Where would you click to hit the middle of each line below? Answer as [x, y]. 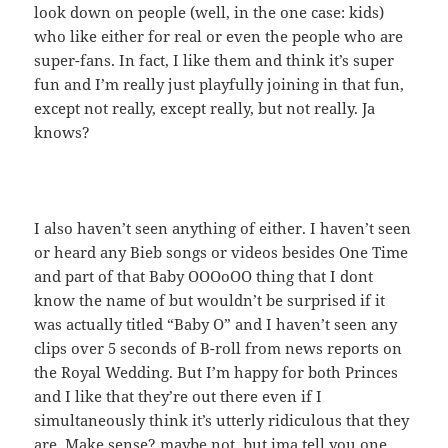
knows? [62, 132]
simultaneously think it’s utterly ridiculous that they [222, 420]
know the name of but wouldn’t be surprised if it [210, 300]
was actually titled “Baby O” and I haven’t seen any [216, 324]
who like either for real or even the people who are [219, 36]
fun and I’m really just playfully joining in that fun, [219, 84]
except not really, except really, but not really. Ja [205, 108]
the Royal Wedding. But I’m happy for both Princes [216, 372]
